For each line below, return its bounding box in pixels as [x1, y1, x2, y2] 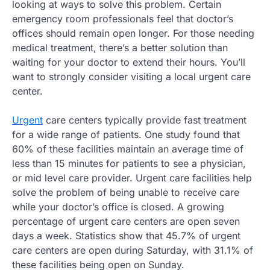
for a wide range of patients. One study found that [12, 128, 240, 141]
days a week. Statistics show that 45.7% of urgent [12, 230, 240, 242]
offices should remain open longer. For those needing [12, 27, 254, 40]
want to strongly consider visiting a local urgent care [12, 71, 251, 83]
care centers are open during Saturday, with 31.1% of [12, 244, 253, 257]
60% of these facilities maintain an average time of [12, 143, 243, 155]
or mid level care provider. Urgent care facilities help [12, 172, 252, 184]
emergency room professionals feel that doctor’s [12, 13, 233, 25]
